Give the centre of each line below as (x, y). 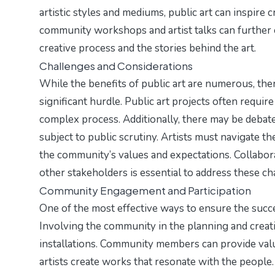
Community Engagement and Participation (145, 191)
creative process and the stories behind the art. (148, 48)
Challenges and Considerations (116, 66)
